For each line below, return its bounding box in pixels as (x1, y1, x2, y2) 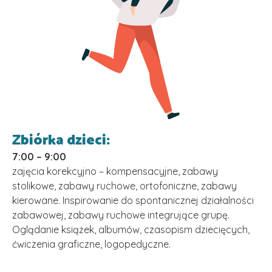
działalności (201, 194, 254, 207)
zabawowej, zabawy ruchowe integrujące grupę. (12, 209, 229, 222)
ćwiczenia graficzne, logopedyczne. (12, 238, 171, 251)
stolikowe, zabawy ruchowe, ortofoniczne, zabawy (12, 180, 237, 192)
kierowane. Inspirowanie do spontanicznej (12, 194, 201, 207)
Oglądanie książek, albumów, (12, 223, 144, 236)
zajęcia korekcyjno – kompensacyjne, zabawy (12, 165, 218, 178)
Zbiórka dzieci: (12, 129, 110, 153)
